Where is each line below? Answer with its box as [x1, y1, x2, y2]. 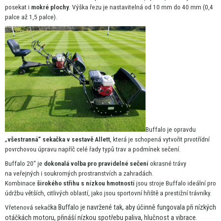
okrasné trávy [148, 159, 186, 168]
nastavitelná [110, 3, 145, 11]
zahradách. [123, 169, 153, 178]
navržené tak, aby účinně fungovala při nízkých [87, 203, 216, 212]
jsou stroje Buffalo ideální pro [135, 179, 216, 187]
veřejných [13, 169, 41, 178]
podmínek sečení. [133, 145, 181, 153]
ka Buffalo [50, 203, 80, 212]
